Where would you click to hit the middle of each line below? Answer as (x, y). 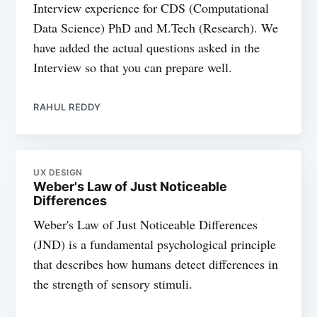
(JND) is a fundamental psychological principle (155, 244)
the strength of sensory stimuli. (113, 283)
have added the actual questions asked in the (147, 47)
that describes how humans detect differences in (156, 264)
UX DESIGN (58, 172)
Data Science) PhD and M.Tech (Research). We (156, 27)
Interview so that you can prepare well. (133, 67)
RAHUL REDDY (67, 106)
